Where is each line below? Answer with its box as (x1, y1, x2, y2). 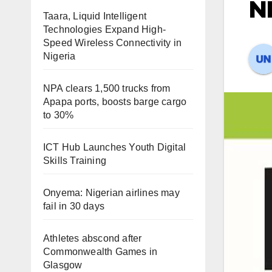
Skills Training (43, 155, 106, 166)
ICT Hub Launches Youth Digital (43, 142, 186, 152)
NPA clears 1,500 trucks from (43, 83, 171, 93)
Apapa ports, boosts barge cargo (43, 97, 187, 107)
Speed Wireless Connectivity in (43, 38, 182, 48)
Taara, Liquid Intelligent (43, 11, 146, 21)
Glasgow (43, 260, 83, 270)
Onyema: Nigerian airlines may (43, 188, 180, 198)
